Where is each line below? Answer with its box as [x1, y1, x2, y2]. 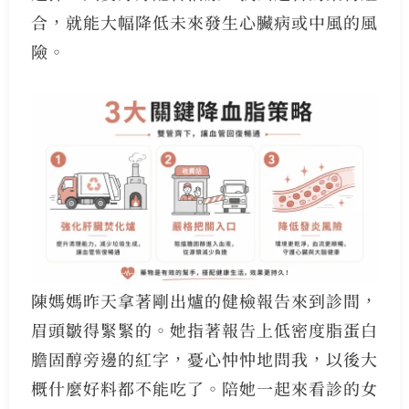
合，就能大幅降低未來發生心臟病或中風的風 [30, 10, 378, 35]
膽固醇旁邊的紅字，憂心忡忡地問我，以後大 [30, 347, 378, 372]
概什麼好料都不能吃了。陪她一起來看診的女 [30, 376, 378, 401]
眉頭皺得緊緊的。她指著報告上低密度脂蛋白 [30, 318, 378, 342]
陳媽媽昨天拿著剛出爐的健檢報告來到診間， [30, 288, 378, 313]
